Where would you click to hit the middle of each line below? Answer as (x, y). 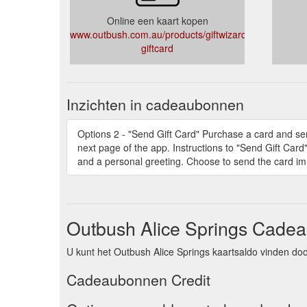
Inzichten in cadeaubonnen (155, 104)
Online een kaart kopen (157, 20)
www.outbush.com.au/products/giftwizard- (160, 34)
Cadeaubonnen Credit (138, 279)
